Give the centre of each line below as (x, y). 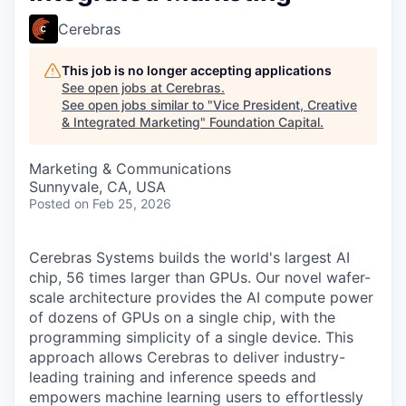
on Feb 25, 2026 (123, 203)
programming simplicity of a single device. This (191, 337)
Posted (50, 203)
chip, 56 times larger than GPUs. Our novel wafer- (200, 277)
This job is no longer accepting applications (197, 70)
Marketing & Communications (130, 169)
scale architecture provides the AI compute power (201, 297)
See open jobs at (114, 87)
